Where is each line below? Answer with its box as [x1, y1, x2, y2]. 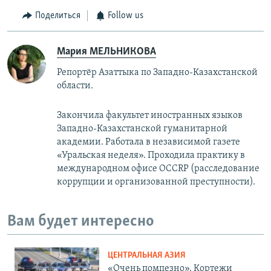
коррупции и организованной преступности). [57, 177, 255, 187]
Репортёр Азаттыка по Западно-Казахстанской [57, 67, 258, 77]
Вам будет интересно [7, 213, 154, 230]
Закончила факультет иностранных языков [57, 110, 243, 120]
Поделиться [34, 11, 80, 21]
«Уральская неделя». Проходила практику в [57, 150, 245, 160]
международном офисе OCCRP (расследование [57, 163, 260, 174]
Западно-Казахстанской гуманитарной [57, 123, 227, 134]
